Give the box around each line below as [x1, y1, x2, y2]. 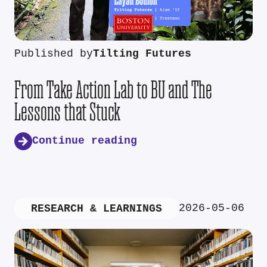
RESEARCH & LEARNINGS [31, 203, 162, 216]
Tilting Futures [93, 47, 191, 60]
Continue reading [32, 135, 137, 148]
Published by [14, 47, 93, 60]
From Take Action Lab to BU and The [14, 76, 212, 103]
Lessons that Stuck [14, 98, 120, 125]
